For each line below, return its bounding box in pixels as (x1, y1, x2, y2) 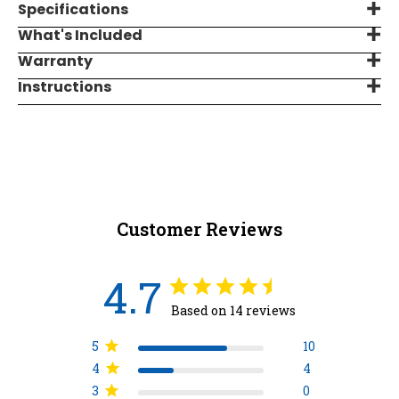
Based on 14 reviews (171, 301, 296, 319)
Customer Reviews (117, 216, 282, 240)
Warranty (18, 50, 93, 71)
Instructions (18, 76, 111, 97)
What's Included (18, 24, 142, 45)
